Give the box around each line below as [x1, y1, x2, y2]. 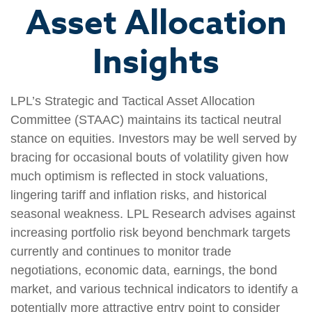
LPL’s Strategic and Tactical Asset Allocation [10, 94, 255, 108]
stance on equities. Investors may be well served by [10, 132, 297, 146]
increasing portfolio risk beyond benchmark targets [10, 226, 290, 240]
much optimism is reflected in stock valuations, [10, 169, 268, 183]
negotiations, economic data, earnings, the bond [10, 263, 277, 277]
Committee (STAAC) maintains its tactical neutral [10, 113, 281, 127]
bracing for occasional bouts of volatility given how [10, 150, 288, 164]
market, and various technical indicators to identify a [10, 282, 298, 296]
